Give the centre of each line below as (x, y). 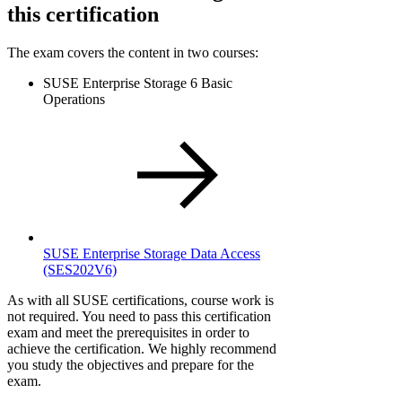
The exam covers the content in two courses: (133, 52)
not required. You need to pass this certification (139, 316)
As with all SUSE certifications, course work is (140, 300)
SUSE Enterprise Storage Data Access (152, 253)
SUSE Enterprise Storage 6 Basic (138, 83)
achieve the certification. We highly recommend (142, 348)
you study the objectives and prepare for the (131, 364)
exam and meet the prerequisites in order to (128, 332)
